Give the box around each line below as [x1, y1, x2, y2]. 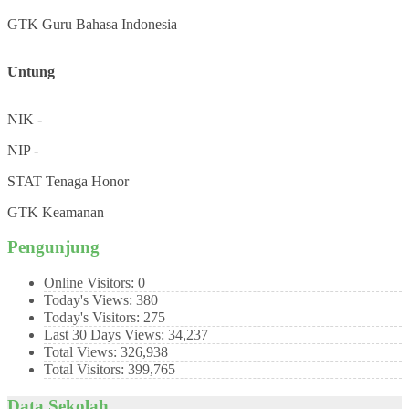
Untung [7, 63, 55, 79]
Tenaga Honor [46, 173, 129, 189]
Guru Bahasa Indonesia [42, 16, 177, 32]
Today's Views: [44, 292, 136, 309]
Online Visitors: [44, 275, 138, 291]
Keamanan [42, 204, 104, 220]
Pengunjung [7, 237, 100, 257]
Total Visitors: [44, 362, 128, 378]
